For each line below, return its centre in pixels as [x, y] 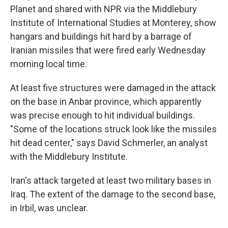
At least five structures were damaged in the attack [113, 88]
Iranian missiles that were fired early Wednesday [108, 50]
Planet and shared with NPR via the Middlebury [104, 9]
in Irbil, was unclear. [49, 208]
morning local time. [49, 64]
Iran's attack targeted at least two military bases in [111, 181]
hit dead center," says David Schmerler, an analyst [109, 143]
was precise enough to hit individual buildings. [103, 116]
